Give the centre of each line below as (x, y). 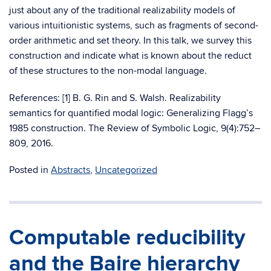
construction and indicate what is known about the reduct (130, 56)
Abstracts (70, 170)
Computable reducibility (127, 238)
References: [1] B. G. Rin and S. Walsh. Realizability (115, 98)
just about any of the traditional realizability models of (122, 10)
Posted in (30, 170)
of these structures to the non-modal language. (108, 71)
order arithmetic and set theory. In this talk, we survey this (130, 41)
